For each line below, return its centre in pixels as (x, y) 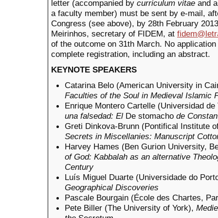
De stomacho (150, 116)
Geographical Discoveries (112, 188)
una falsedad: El (94, 116)
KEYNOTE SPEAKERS (94, 70)
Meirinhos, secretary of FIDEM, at (114, 34)
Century (79, 167)
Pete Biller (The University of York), (130, 208)
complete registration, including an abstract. (131, 54)
